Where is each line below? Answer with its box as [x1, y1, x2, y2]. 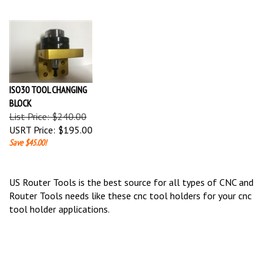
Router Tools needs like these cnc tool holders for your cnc [9, 178, 252, 190]
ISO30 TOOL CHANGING [9, 72, 87, 84]
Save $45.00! [9, 126, 46, 136]
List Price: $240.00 [9, 99, 87, 111]
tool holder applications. [9, 191, 110, 204]
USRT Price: [9, 112, 55, 124]
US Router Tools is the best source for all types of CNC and [9, 165, 253, 177]
